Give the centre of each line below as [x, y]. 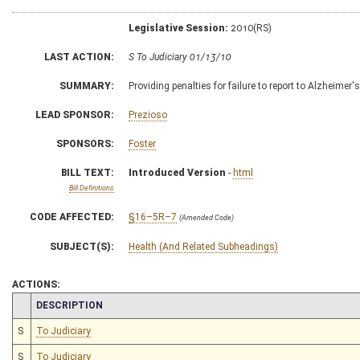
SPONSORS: [85, 143]
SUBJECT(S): [82, 246]
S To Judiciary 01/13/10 [180, 57]
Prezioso [148, 115]
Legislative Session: [178, 28]
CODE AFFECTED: [72, 217]
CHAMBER [41, 304]
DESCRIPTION [70, 305]
